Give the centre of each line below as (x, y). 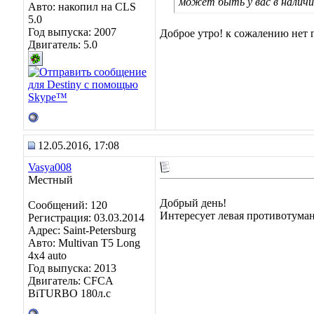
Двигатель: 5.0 (63, 45)
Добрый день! (193, 203)
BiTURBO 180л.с (69, 293)
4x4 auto (47, 255)
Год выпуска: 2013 (72, 268)
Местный (50, 180)
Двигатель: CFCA (70, 281)
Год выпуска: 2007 (72, 32)
